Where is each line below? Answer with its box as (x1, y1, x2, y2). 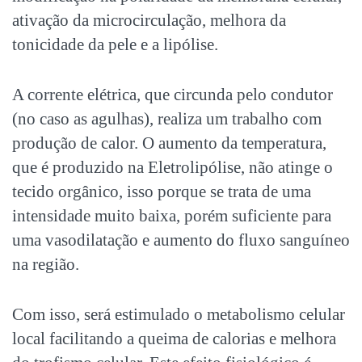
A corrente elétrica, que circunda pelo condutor (12, 84, 333, 104)
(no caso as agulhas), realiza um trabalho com (12, 108, 322, 128)
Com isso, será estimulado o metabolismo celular (12, 304, 345, 324)
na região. (12, 254, 79, 274)
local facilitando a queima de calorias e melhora (12, 328, 336, 348)
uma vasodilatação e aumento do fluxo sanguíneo (12, 229, 350, 250)
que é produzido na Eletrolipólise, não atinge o (12, 157, 333, 177)
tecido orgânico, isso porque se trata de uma (12, 181, 311, 201)
